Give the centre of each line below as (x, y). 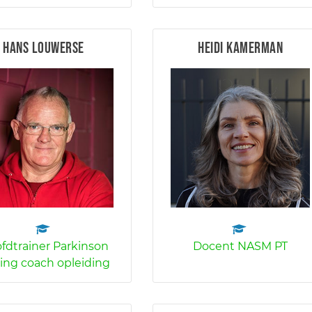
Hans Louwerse (44, 48)
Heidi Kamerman (241, 48)
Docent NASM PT (241, 246)
